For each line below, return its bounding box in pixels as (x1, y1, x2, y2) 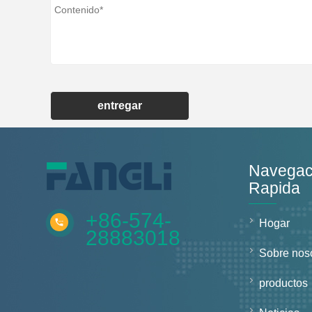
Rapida (249, 179, 301, 197)
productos (259, 277, 309, 289)
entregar (97, 100, 142, 111)
